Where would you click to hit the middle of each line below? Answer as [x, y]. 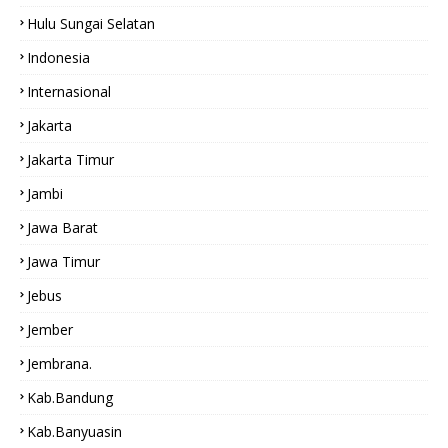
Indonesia [58, 57]
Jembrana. [59, 363]
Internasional [69, 91]
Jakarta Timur [70, 159]
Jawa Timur [63, 261]
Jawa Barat [62, 227]
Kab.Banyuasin [74, 431]
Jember [50, 329]
